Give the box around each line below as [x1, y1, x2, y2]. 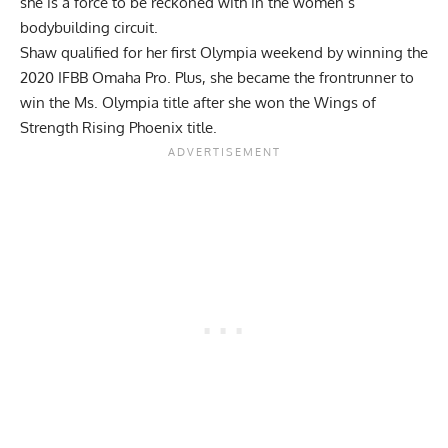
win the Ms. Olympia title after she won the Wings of [20, 93, 376, 113]
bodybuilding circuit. [20, 18, 162, 38]
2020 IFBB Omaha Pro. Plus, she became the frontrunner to [20, 68, 414, 88]
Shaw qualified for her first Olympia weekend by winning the [20, 43, 428, 63]
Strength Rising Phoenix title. [20, 118, 221, 138]
